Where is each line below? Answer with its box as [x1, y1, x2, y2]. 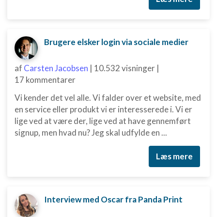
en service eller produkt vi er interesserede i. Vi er [15, 104, 192, 114]
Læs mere [156, 151, 193, 161]
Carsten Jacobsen [24, 63, 88, 73]
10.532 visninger [94, 63, 155, 73]
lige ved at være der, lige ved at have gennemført [15, 116, 191, 126]
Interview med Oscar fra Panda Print [44, 194, 183, 204]
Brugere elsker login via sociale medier [44, 37, 188, 47]
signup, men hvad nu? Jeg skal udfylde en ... [15, 127, 167, 138]
